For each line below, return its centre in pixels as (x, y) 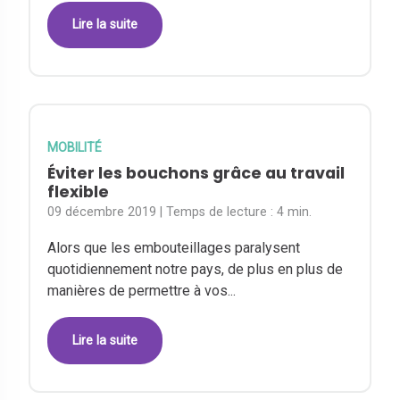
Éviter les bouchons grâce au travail (196, 174)
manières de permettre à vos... (142, 291)
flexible (79, 192)
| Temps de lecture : (219, 212)
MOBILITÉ (75, 148)
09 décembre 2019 (102, 212)
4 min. (295, 212)
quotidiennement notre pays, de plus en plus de (196, 270)
